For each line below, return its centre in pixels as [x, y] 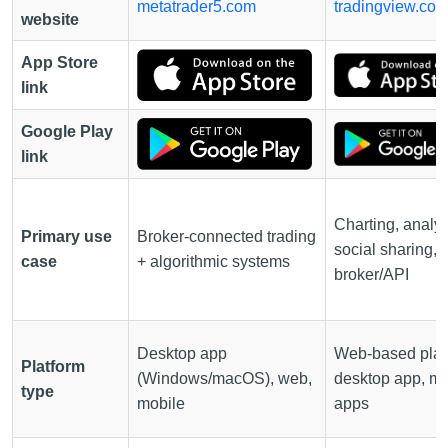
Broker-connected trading [226, 236]
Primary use [66, 236]
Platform [53, 366]
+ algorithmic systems [213, 261]
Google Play [67, 131]
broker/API [371, 274]
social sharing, [385, 249]
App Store [59, 62]
